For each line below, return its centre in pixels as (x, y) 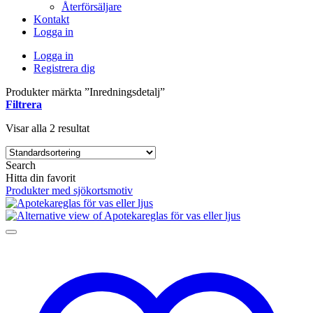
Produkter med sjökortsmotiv (69, 190)
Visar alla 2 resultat (48, 128)
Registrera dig (64, 68)
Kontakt (51, 19)
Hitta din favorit (41, 178)
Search (21, 165)
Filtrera (24, 104)
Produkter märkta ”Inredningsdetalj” (85, 92)
